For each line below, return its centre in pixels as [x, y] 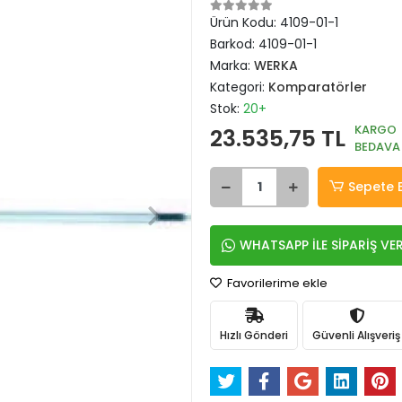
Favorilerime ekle [276, 283]
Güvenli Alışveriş [356, 335]
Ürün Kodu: [245, 22]
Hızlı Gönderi [254, 335]
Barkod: [234, 44]
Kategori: [239, 87]
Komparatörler [318, 87]
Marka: [232, 66]
